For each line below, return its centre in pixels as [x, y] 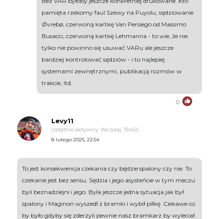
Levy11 [62, 121]
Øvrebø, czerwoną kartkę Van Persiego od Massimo [114, 24]
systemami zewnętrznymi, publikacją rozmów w [112, 71]
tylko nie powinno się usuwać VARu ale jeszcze [108, 48]
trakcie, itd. [57, 83]
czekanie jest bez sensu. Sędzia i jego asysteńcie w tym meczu [109, 180]
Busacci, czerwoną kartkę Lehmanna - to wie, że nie [115, 36]
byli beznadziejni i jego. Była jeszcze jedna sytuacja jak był [103, 192]
